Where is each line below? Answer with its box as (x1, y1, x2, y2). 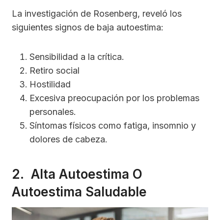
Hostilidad (29, 79, 71, 89)
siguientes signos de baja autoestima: (12, 22, 164, 32)
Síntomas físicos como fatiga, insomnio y (29, 120, 196, 131)
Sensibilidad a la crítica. (29, 51, 124, 62)
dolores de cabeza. (29, 134, 108, 144)
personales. (29, 106, 76, 117)
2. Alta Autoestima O (12, 166, 142, 182)
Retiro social (29, 65, 80, 76)
